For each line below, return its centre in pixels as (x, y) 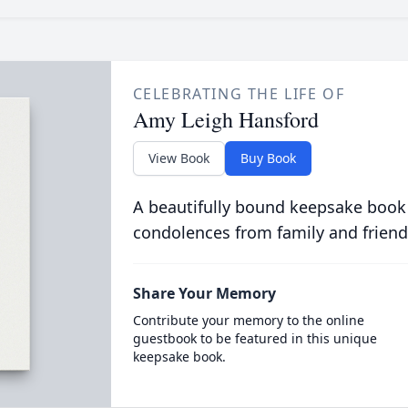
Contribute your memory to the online (248, 320)
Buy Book (268, 158)
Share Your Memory (204, 293)
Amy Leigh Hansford (225, 119)
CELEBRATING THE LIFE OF (239, 94)
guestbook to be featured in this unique (255, 338)
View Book (178, 158)
